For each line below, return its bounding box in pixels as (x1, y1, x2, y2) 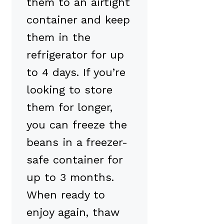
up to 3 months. (26, 171, 114, 184)
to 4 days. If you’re (26, 66, 125, 79)
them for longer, (26, 101, 112, 114)
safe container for (26, 153, 122, 166)
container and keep (26, 13, 130, 26)
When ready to (26, 188, 105, 201)
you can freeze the (26, 118, 127, 131)
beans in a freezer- (26, 136, 127, 149)
